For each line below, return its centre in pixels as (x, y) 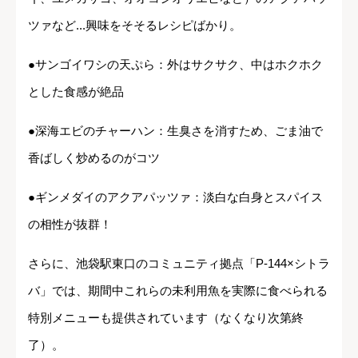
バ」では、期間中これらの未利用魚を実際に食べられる (178, 290)
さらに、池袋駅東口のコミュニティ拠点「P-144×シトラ (179, 263)
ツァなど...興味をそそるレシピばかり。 (135, 25)
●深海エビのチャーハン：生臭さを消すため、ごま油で (175, 130)
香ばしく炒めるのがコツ (94, 157)
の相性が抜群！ (70, 224)
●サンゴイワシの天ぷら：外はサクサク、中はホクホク (175, 64)
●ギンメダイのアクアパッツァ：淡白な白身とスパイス (175, 197)
